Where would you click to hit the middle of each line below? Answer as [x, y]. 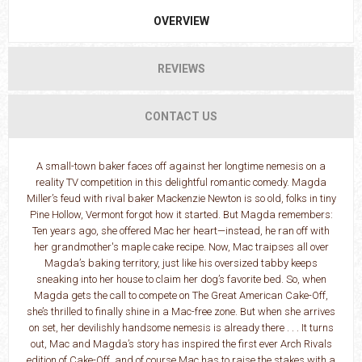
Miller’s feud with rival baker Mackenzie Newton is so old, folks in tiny [181, 199]
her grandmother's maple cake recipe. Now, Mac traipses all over [181, 247]
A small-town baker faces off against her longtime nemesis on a [181, 166]
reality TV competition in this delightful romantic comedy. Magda [181, 183]
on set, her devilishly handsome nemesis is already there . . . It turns [181, 328]
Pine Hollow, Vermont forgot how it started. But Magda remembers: [181, 215]
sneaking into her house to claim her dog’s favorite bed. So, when [181, 280]
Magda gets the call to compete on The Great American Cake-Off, [181, 296]
